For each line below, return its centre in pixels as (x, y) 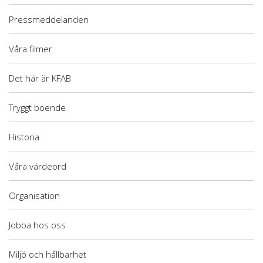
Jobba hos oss (37, 225)
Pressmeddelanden (49, 19)
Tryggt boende (37, 107)
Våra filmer (31, 48)
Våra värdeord (38, 166)
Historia (24, 136)
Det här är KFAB (40, 78)
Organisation (34, 195)
